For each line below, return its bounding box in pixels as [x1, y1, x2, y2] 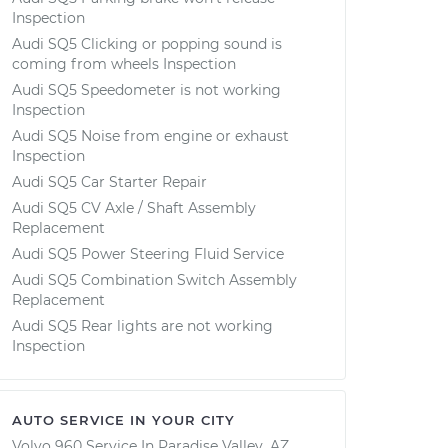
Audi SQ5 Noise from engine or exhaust [12, 127, 289, 145]
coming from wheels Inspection [12, 55, 236, 73]
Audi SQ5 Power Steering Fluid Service [12, 245, 284, 263]
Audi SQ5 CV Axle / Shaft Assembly [12, 199, 256, 217]
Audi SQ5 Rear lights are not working [12, 317, 273, 335]
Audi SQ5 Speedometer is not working [12, 81, 281, 99]
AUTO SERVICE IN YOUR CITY [12, 412, 235, 428]
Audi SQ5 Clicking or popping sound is [12, 35, 282, 53]
